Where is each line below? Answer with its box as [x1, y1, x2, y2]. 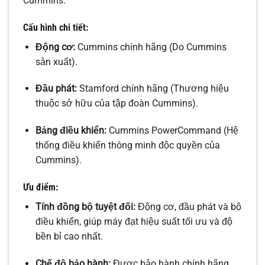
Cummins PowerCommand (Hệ [106, 125, 238, 137]
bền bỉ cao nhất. [35, 231, 103, 243]
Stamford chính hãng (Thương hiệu [76, 83, 229, 95]
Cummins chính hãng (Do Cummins [75, 41, 227, 53]
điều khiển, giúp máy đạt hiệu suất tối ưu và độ [35, 216, 232, 228]
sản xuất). [35, 56, 77, 67]
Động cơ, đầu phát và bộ [135, 201, 241, 213]
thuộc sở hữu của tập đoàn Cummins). [35, 98, 198, 109]
